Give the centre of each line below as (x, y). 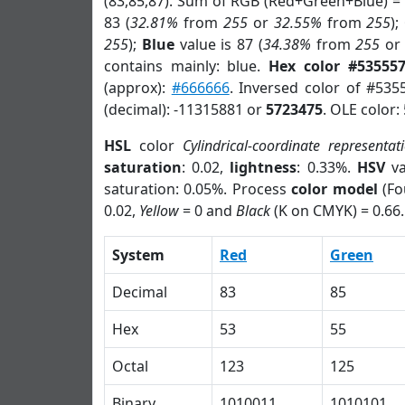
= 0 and (207, 211)
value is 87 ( (218, 44)
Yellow (159, 211)
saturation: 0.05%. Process (198, 189)
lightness (264, 167)
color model (334, 189)
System (138, 255)
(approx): (138, 88)
